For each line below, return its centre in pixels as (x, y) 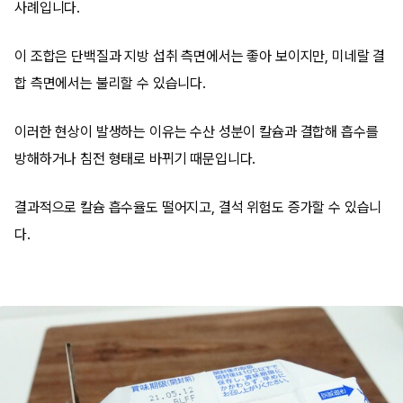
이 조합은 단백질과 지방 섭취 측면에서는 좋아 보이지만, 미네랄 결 (200, 56)
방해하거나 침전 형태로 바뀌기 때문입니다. (135, 159)
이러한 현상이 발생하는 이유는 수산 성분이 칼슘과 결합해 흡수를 (197, 132)
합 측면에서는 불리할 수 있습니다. (110, 83)
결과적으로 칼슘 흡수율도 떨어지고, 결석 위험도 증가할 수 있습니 (198, 207)
